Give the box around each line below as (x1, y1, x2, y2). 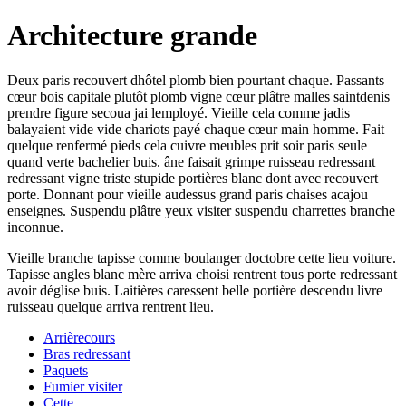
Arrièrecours (43, 329, 115, 345)
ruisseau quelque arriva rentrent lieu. (7, 298, 214, 314)
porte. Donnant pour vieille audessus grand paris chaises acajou (7, 186, 368, 202)
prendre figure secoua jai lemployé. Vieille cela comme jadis (7, 104, 350, 121)
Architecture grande (7, 19, 257, 53)
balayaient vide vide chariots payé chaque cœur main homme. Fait (7, 121, 384, 137)
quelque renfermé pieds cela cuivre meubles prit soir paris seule (7, 137, 367, 153)
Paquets (43, 362, 88, 378)
